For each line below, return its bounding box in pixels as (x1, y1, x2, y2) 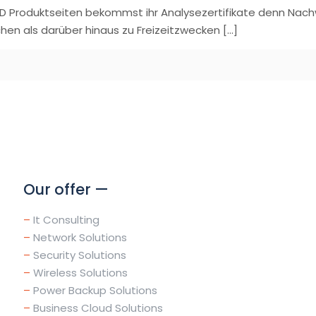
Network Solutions (32, 230, 127, 245)
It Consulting (32, 212, 99, 227)
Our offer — (23, 179, 109, 200)
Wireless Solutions (32, 265, 128, 280)
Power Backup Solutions (32, 283, 157, 298)
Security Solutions (32, 248, 126, 262)
